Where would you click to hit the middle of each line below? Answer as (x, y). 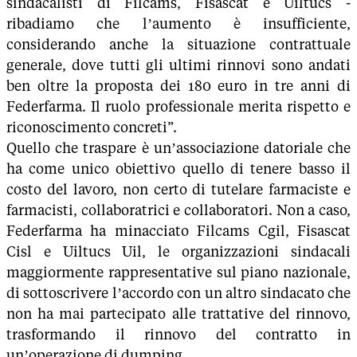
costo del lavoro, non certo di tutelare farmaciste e (178, 190)
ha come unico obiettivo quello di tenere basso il (178, 169)
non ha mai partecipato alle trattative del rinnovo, (178, 314)
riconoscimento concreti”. (92, 127)
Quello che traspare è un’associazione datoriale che (178, 148)
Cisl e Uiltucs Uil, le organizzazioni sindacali (178, 252)
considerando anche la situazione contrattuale (178, 45)
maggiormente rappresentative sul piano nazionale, (178, 273)
